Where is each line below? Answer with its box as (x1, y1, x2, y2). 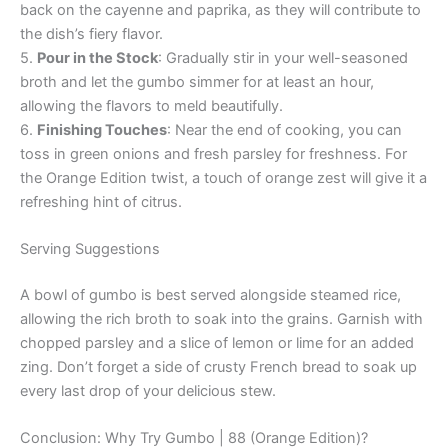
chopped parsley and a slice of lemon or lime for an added (20, 333, 414, 352)
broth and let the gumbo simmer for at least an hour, (20, 72, 374, 91)
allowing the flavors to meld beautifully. (20, 96, 283, 115)
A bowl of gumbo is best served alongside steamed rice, (20, 285, 401, 304)
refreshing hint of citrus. (20, 192, 182, 211)
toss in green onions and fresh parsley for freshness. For (20, 144, 407, 163)
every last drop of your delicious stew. (20, 381, 276, 400)
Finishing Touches (37, 120, 167, 139)
